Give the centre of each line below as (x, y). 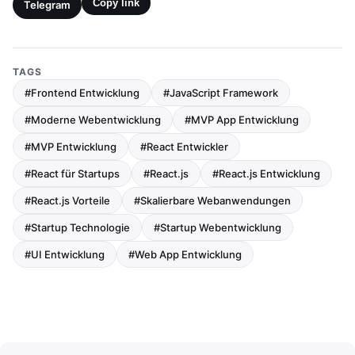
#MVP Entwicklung (71, 147)
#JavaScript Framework (221, 93)
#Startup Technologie (77, 228)
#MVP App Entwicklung (242, 120)
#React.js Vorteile (67, 201)
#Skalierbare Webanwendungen (212, 201)
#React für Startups (72, 174)
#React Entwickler (184, 147)
